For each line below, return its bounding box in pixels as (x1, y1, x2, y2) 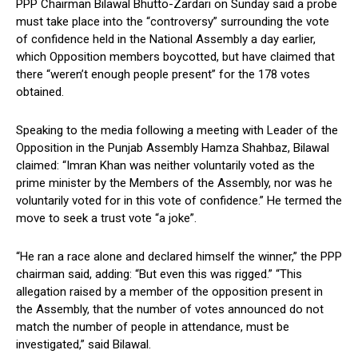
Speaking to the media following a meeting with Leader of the (16, 123, 338, 138)
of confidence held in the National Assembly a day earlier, (16, 32, 316, 47)
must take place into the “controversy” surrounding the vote (16, 14, 329, 30)
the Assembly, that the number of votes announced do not (16, 302, 324, 317)
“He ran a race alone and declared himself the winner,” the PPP (16, 249, 342, 265)
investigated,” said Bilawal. (16, 337, 151, 352)
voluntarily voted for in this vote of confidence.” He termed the (16, 193, 342, 209)
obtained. (16, 85, 64, 100)
